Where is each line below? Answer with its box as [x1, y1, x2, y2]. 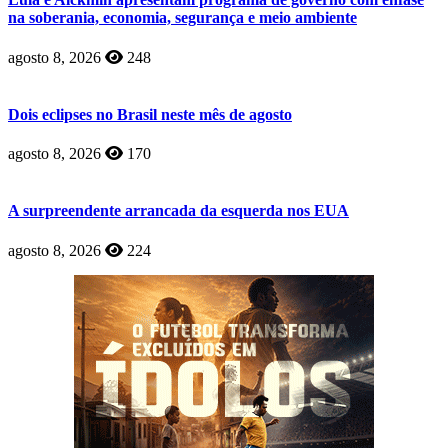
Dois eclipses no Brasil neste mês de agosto [8, 105, 292, 123]
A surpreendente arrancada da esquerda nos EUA [8, 202, 349, 220]
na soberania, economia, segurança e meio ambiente [8, 9, 357, 27]
